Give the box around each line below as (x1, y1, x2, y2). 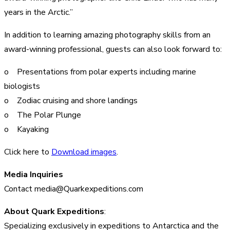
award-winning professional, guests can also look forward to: (4, 43, 222, 55)
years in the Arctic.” (4, 6, 73, 18)
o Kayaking (4, 123, 49, 135)
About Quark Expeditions (4, 205, 104, 217)
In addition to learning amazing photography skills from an (4, 29, 210, 41)
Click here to (4, 146, 51, 158)
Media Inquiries (4, 168, 63, 180)
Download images (51, 146, 117, 158)
